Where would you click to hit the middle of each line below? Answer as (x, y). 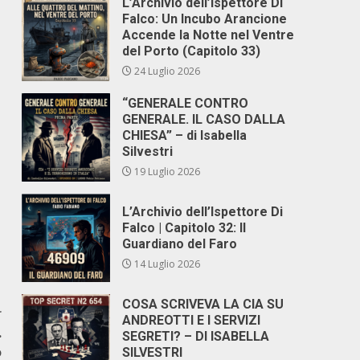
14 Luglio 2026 (166, 264)
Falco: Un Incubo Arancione (205, 19)
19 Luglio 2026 (166, 172)
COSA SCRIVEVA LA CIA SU (203, 304)
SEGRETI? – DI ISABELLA (196, 336)
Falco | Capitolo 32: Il (184, 228)
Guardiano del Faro (180, 244)
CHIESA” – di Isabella (185, 135)
